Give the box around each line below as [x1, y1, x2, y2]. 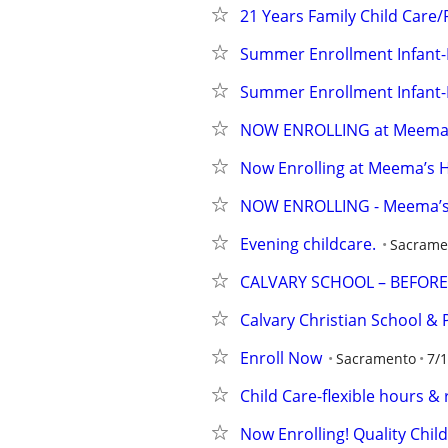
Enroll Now [240, 347, 322, 369]
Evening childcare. [240, 233, 376, 255]
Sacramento [336, 349, 416, 368]
